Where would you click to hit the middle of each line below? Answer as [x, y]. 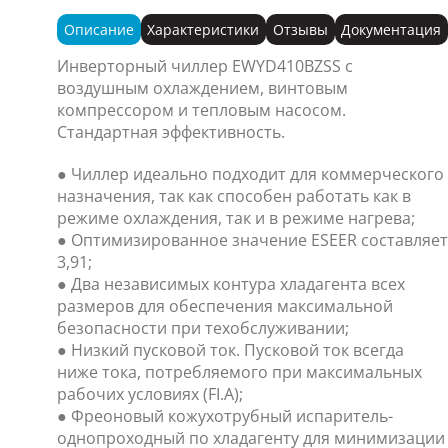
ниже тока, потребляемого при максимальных [239, 371]
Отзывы [300, 29]
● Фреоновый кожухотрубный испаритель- [224, 415]
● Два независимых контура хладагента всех [230, 283]
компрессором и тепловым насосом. [201, 109]
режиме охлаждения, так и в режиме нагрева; [235, 217]
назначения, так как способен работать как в [233, 195]
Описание [98, 29]
